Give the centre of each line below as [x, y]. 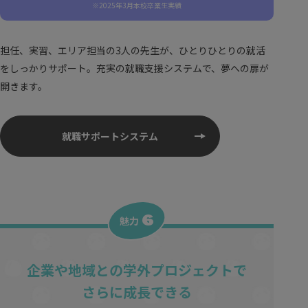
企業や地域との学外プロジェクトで [137, 269]
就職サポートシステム [110, 136]
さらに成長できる [137, 291]
